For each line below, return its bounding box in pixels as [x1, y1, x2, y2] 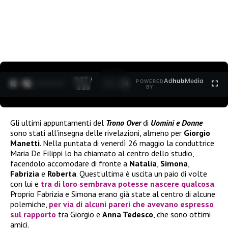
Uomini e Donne [151, 117, 203, 128]
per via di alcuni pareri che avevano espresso [49, 198, 214, 209]
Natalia [129, 158, 157, 168]
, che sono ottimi [153, 209, 211, 219]
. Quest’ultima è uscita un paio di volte [76, 168, 207, 179]
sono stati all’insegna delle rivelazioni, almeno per [10, 127, 184, 138]
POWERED [136, 78, 164, 84]
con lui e [10, 178, 41, 189]
